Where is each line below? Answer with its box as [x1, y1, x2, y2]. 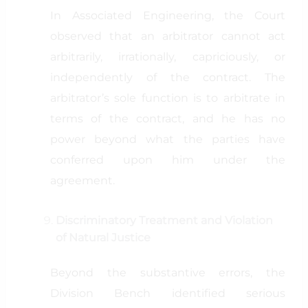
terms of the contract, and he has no [49, 112, 286, 125]
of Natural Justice [55, 231, 151, 244]
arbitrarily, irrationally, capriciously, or [49, 50, 286, 63]
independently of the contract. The [49, 71, 286, 84]
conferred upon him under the [49, 153, 286, 166]
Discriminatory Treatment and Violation [55, 214, 273, 227]
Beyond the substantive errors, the [49, 266, 286, 279]
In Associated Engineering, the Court [49, 9, 286, 22]
